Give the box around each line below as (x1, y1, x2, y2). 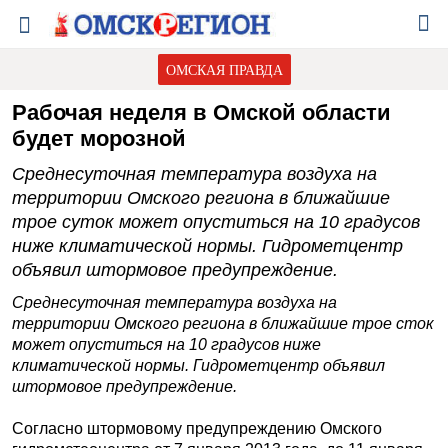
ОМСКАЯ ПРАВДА (165, 60, 283, 79)
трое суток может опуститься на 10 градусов (12, 212, 420, 232)
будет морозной (12, 126, 186, 151)
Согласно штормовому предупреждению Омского (12, 420, 382, 437)
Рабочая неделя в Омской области (12, 100, 391, 125)
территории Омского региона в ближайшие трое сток (12, 315, 434, 332)
